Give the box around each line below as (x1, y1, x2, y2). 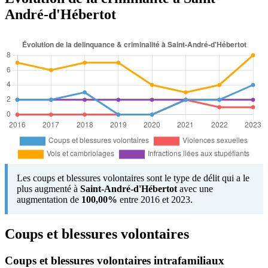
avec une (177, 183, 213, 194)
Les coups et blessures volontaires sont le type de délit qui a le (17, 172, 249, 183)
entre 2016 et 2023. (117, 194, 193, 205)
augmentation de (17, 194, 81, 205)
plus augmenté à (17, 183, 80, 194)
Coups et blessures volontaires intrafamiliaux (5, 254, 224, 267)
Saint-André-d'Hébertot (80, 183, 177, 194)
